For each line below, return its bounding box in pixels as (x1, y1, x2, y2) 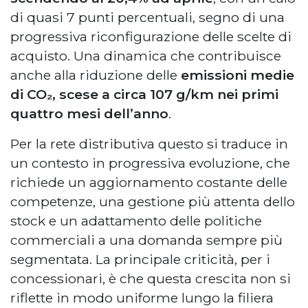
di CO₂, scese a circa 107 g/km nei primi (10, 86, 278, 103)
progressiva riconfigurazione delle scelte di (10, 28, 291, 45)
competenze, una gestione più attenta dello (10, 193, 295, 210)
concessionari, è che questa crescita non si (10, 270, 291, 287)
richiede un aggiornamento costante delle (10, 174, 287, 191)
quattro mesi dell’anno (10, 105, 168, 122)
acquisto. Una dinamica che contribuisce (10, 47, 281, 65)
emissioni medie (177, 67, 294, 84)
